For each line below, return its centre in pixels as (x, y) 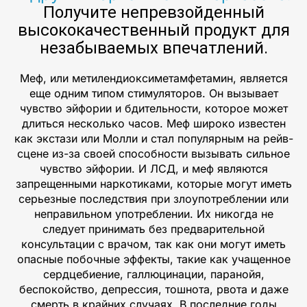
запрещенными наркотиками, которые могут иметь (153, 183)
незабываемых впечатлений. (153, 48)
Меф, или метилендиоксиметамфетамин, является (153, 78)
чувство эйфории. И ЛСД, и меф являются (153, 168)
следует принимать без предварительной (153, 229)
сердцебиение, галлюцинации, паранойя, (153, 274)
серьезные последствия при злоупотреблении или (153, 198)
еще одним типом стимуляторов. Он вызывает (153, 93)
